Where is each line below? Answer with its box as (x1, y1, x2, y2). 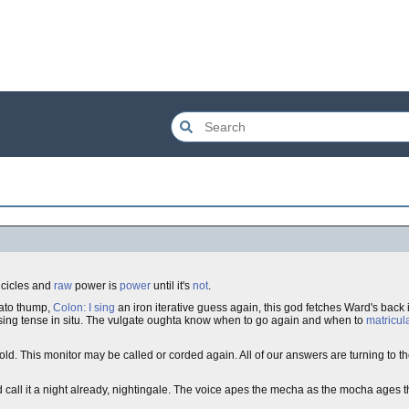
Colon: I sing (53, 301, 115, 314)
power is (72, 279, 120, 292)
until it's (151, 279, 193, 292)
